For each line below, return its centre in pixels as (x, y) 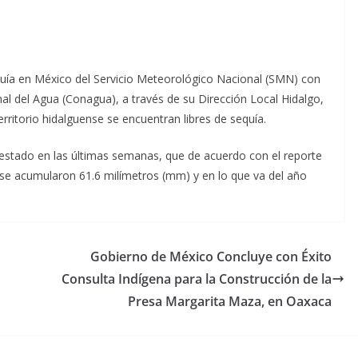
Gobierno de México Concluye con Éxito (211, 256)
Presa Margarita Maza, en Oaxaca (230, 301)
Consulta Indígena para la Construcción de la (197, 278)
